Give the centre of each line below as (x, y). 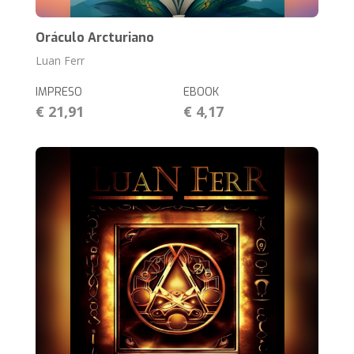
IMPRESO (59, 92)
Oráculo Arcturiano (95, 38)
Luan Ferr (60, 61)
